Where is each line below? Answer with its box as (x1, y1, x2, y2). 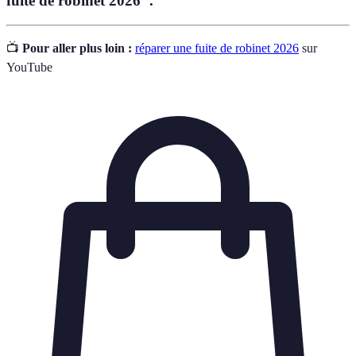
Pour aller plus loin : (22, 41, 132, 55)
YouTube (6, 60, 52, 74)
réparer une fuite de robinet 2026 (135, 41, 299, 55)
